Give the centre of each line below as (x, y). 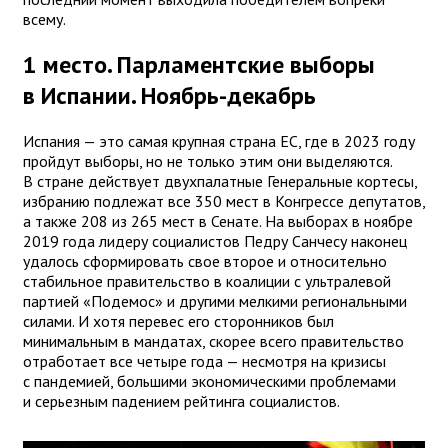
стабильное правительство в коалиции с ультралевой (207, 280)
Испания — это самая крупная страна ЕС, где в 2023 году (219, 140)
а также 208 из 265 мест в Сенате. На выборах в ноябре (218, 220)
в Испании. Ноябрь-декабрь (169, 95)
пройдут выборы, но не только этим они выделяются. (207, 160)
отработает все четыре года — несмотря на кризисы (204, 360)
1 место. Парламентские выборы (199, 64)
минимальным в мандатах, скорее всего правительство (213, 340)
